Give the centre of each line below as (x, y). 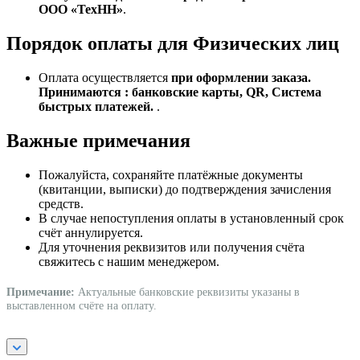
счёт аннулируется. (91, 233)
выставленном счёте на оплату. (82, 306)
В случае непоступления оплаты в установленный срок (191, 219)
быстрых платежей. (98, 107)
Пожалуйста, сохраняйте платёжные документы (171, 175)
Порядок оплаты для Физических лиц (173, 44)
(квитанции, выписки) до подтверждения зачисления (185, 190)
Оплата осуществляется (105, 78)
